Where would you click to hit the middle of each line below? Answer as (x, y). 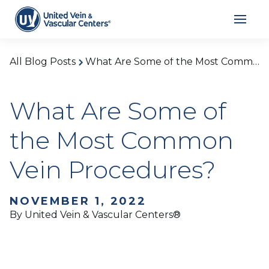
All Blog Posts (43, 62)
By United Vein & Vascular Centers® (95, 215)
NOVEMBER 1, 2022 (78, 201)
